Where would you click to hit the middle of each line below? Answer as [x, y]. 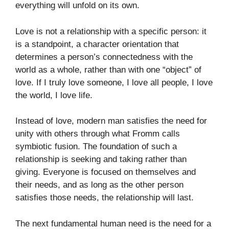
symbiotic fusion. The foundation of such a [96, 147]
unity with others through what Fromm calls [98, 134]
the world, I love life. [54, 95]
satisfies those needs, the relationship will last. [105, 198]
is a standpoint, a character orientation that [97, 44]
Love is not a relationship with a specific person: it [111, 31]
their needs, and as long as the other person [99, 185]
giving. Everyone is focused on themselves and [106, 172]
